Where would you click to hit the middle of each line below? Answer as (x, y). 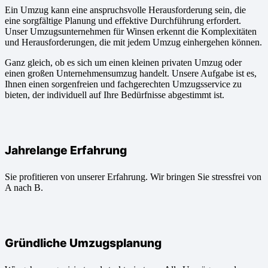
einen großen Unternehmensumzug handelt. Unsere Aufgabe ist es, (131, 73)
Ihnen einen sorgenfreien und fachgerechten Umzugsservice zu (123, 84)
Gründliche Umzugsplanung (83, 243)
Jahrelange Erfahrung (66, 150)
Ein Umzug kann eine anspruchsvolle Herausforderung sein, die (125, 10)
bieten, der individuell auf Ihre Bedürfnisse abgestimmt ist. (115, 95)
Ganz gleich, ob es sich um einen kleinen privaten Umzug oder (123, 62)
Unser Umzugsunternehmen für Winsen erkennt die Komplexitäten (131, 31)
